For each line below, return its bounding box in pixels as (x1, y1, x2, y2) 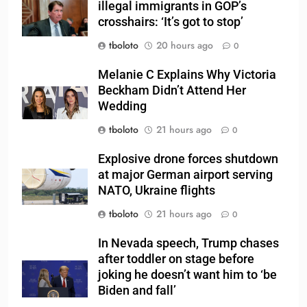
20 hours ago (156, 38, 213, 53)
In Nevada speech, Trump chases (98, 236, 279, 251)
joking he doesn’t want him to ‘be (98, 268, 277, 282)
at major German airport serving (98, 168, 273, 182)
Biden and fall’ (98, 284, 176, 298)
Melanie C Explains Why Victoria (98, 68, 276, 82)
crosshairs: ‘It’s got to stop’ (98, 15, 243, 29)
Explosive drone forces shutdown (98, 152, 278, 167)
